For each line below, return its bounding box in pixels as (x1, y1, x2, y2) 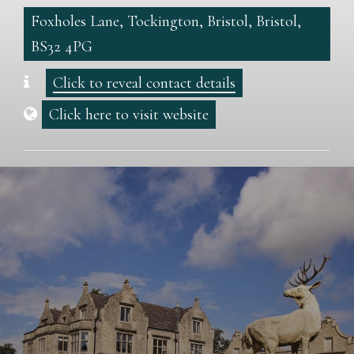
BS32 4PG (31, 37, 92, 56)
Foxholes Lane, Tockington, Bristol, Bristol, (31, 12, 301, 31)
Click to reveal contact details (53, 73, 235, 92)
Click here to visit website (49, 105, 209, 124)
